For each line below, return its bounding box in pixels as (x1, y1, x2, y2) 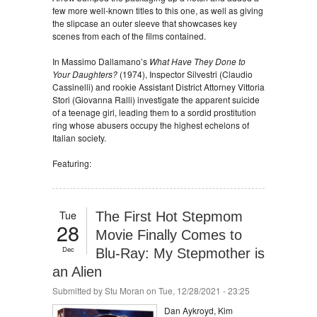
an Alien (52, 264, 102, 279)
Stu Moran (105, 284, 144, 296)
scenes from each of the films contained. (52, 30, 206, 42)
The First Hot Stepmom (96, 209, 243, 224)
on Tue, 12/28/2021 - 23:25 (144, 284, 250, 296)
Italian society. (52, 132, 106, 144)
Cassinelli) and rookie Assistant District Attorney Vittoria (52, 81, 265, 93)
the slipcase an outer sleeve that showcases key (52, 17, 237, 29)
